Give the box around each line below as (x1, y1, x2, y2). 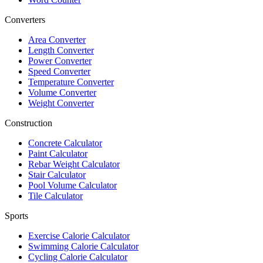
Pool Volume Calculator (28, 180, 117, 191)
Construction (5, 118, 52, 129)
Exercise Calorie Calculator (28, 231, 130, 241)
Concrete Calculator (28, 138, 102, 149)
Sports (5, 211, 28, 221)
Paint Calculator (28, 149, 87, 159)
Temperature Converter (28, 77, 114, 87)
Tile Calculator (28, 191, 83, 201)
